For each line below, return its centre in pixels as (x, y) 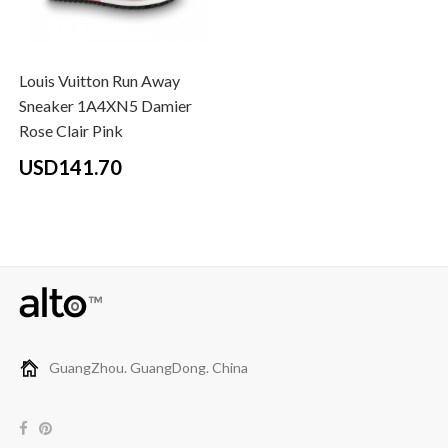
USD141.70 (70, 167)
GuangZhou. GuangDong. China (148, 368)
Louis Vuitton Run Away (99, 81)
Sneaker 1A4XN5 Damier (105, 106)
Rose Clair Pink (70, 131)
